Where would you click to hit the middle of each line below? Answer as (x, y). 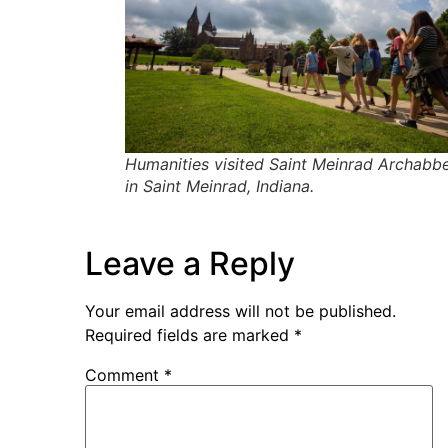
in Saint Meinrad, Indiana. (219, 185)
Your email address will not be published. (240, 310)
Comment (124, 374)
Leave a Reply (190, 263)
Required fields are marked (189, 334)
